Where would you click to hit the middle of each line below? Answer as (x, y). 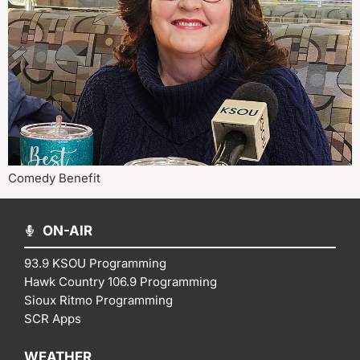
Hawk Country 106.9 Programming (121, 281)
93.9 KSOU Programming (95, 263)
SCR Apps (53, 318)
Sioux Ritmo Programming (98, 300)
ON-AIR (67, 230)
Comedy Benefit (54, 178)
